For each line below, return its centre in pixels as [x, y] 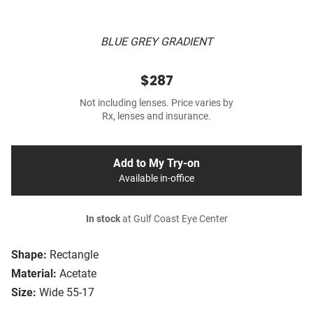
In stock [103, 219]
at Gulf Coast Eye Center [174, 219]
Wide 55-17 [67, 293]
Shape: [29, 255]
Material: [34, 274]
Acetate [78, 274]
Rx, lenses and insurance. [156, 117]
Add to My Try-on [156, 163]
